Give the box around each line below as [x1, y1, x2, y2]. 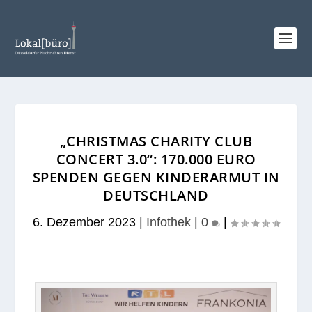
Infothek [146, 215, 191, 229]
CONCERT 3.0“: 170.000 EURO [56, 150, 256, 169]
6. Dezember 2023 [33, 215, 136, 229]
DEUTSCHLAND [103, 186, 209, 205]
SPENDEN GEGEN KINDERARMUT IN [32, 168, 280, 187]
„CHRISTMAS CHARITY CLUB [59, 132, 253, 150]
